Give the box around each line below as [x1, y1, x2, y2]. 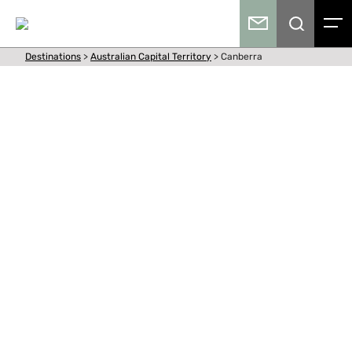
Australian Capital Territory [90, 51, 211, 62]
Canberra [221, 51, 262, 62]
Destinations [25, 51, 81, 62]
